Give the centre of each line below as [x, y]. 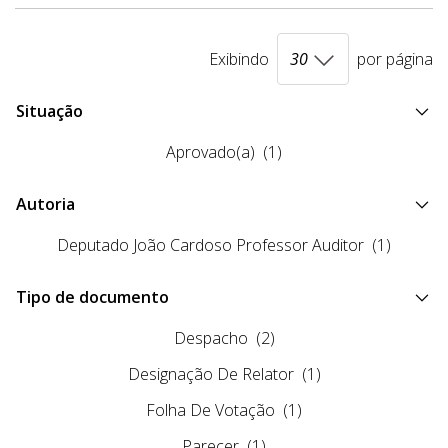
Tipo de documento [92, 297]
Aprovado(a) [210, 152]
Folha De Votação [210, 410]
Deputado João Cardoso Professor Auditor [210, 245]
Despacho [210, 338]
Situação [49, 111]
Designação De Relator [210, 374]
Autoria [45, 204]
